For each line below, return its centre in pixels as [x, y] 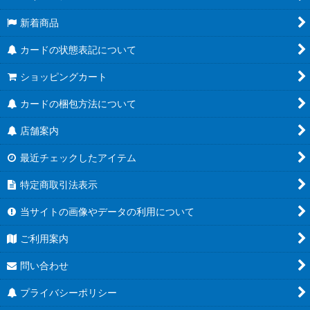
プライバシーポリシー [69, 293]
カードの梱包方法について [79, 104]
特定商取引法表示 [59, 185]
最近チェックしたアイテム [79, 158]
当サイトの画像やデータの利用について [108, 212]
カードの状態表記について [79, 50]
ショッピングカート [64, 77]
